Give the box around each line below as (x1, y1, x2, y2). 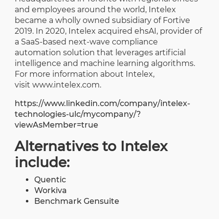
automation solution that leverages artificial (15, 47, 186, 57)
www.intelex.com (32, 80, 100, 89)
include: (15, 153, 69, 171)
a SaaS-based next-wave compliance (15, 37, 158, 46)
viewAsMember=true (15, 120, 98, 130)
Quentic (34, 175, 66, 184)
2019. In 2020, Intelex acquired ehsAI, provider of (15, 26, 202, 36)
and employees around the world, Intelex (15, 4, 176, 14)
